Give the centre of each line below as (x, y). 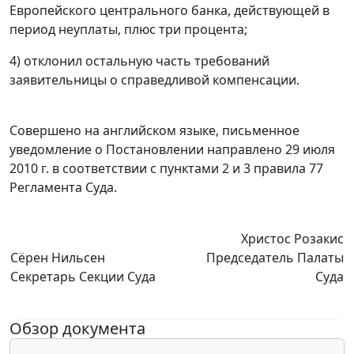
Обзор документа (77, 329)
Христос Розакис (292, 239)
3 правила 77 (283, 169)
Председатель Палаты (275, 258)
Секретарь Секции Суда (83, 277)
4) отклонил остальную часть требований (139, 61)
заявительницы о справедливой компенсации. (154, 80)
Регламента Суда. (63, 188)
